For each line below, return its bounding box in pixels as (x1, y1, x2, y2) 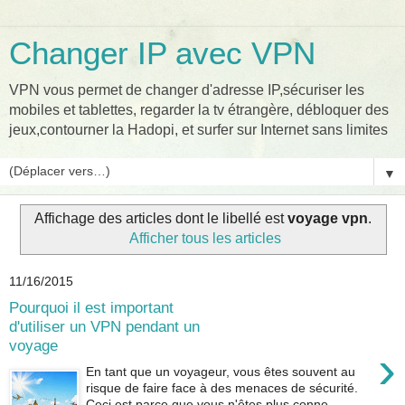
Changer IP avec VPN (9, 36, 316, 71)
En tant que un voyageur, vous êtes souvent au (86, 363, 356, 379)
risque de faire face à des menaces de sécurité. (86, 380, 359, 395)
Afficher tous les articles (129, 230, 282, 246)
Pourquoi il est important (9, 298, 174, 317)
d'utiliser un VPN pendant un (9, 317, 200, 336)
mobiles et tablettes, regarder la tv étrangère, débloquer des (9, 102, 389, 118)
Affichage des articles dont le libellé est (33, 210, 287, 226)
